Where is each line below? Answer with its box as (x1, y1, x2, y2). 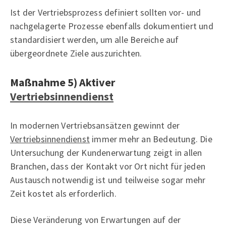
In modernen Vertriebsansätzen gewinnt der (10, 119, 180, 131)
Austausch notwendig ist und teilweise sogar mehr (10, 174, 206, 186)
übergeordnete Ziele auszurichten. (10, 47, 142, 59)
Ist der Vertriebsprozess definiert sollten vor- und (10, 6, 201, 18)
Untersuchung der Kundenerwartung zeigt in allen (10, 146, 202, 158)
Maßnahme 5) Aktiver (10, 75, 115, 89)
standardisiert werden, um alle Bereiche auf (10, 33, 179, 45)
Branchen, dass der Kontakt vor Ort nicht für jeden (10, 160, 206, 172)
